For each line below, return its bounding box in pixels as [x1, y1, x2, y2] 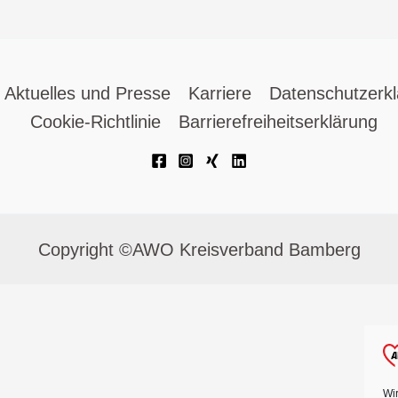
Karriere [188, 84, 251, 104]
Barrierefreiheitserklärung [178, 112, 378, 132]
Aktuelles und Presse [4, 84, 171, 104]
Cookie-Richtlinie [29, 112, 161, 132]
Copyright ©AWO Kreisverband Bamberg [37, 239, 361, 259]
